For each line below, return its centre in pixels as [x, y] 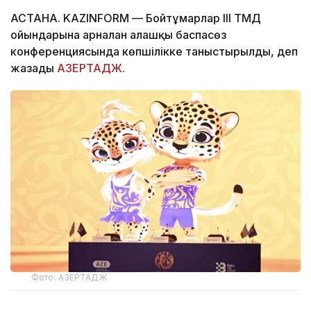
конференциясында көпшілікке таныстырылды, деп [154, 52]
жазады [34, 68]
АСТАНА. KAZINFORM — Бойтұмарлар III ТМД [136, 18]
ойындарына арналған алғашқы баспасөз [118, 35]
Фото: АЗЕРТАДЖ [69, 277]
